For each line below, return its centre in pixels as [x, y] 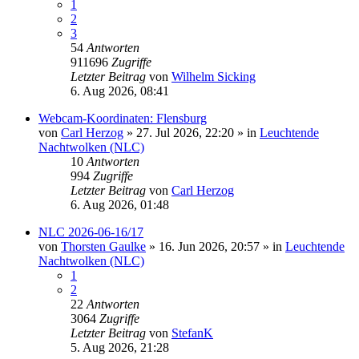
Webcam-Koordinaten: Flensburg [123, 119]
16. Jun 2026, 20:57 [209, 247]
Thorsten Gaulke [103, 247]
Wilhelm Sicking [214, 77]
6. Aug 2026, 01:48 [120, 205]
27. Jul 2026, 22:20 [185, 133]
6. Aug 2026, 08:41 [120, 91]
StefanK [192, 333]
